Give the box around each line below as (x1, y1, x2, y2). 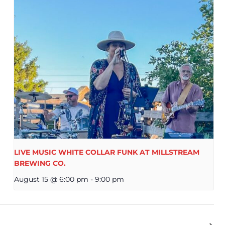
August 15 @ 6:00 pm (14, 175, 89, 184)
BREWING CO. (14, 159, 66, 168)
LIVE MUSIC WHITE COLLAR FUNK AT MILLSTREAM (14, 148, 200, 157)
